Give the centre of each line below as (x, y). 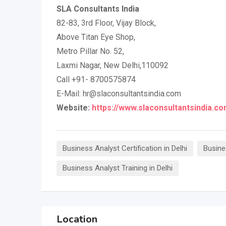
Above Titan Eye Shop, (96, 37)
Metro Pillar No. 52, (90, 51)
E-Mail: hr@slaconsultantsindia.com (119, 94)
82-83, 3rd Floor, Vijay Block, (106, 23)
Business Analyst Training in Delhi (118, 168)
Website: (74, 108)
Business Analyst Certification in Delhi (125, 148)
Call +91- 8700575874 (96, 79)
